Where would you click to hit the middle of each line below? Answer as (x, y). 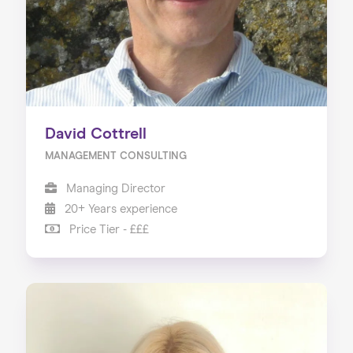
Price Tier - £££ (107, 230)
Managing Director (114, 189)
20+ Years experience (119, 210)
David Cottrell (95, 134)
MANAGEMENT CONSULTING (115, 157)
